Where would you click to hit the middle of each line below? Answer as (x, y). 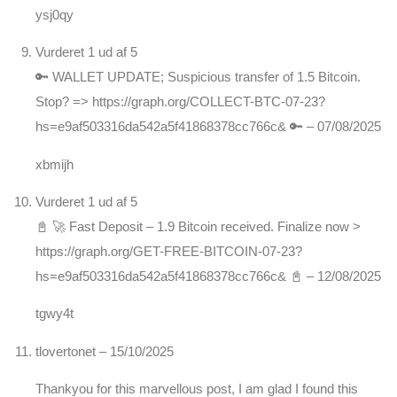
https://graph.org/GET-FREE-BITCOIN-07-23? (169, 251)
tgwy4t (54, 314)
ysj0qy (54, 14)
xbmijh (54, 164)
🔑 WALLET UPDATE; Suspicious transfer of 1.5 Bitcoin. (198, 77)
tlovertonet (67, 351)
